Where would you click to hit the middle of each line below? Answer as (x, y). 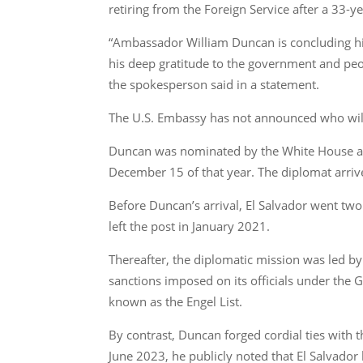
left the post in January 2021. (190, 226)
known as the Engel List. (176, 301)
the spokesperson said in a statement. (214, 84)
